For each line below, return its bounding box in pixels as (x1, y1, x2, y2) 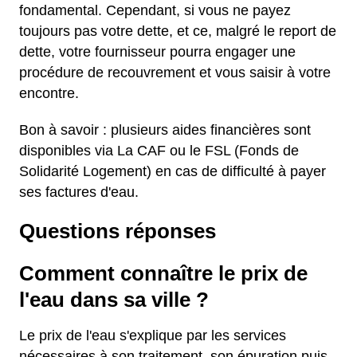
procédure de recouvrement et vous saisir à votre (19, 65, 331, 80)
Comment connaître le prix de (19, 262, 308, 284)
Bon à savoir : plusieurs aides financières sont (19, 122, 311, 138)
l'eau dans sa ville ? (19, 288, 209, 311)
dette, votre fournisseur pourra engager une (19, 44, 296, 60)
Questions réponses (19, 220, 216, 242)
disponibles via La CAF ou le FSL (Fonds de (19, 143, 299, 159)
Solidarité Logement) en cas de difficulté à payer (19, 163, 326, 179)
